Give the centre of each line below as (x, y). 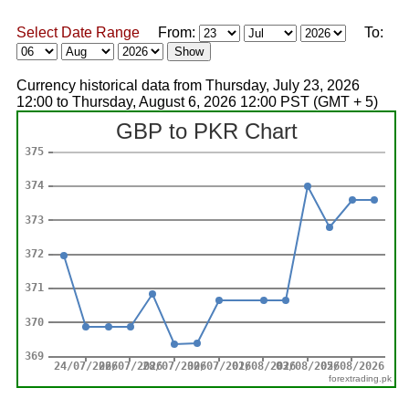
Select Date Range (78, 32)
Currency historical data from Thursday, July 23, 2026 (188, 85)
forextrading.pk (361, 378)
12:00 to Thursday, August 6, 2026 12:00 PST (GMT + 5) (197, 102)
